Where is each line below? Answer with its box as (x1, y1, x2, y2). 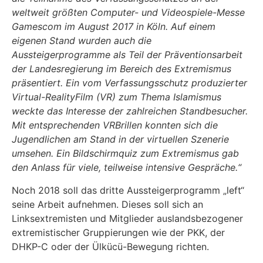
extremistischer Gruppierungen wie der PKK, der (12, 226, 225, 238)
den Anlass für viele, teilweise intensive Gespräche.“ (12, 161, 241, 174)
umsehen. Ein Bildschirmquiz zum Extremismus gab (12, 147, 239, 160)
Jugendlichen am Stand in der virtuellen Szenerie (12, 133, 229, 146)
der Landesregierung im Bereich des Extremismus (12, 63, 231, 75)
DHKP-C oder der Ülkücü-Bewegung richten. (12, 240, 209, 252)
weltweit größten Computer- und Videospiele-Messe (12, 6, 245, 19)
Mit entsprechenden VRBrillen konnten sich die (12, 119, 218, 131)
